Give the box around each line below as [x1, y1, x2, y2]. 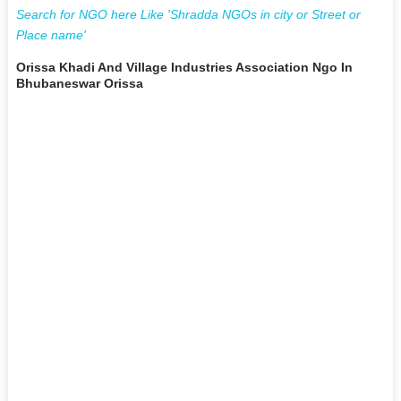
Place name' [15, 27, 86, 42]
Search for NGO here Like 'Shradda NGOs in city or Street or [15, 6, 361, 21]
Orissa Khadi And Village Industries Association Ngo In [15, 59, 353, 74]
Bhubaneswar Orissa [15, 75, 143, 90]
